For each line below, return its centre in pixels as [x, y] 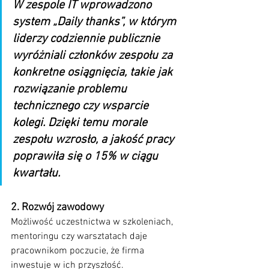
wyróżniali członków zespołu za [94, 56]
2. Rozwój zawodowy [57, 208]
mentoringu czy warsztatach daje [80, 237]
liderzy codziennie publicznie [88, 39]
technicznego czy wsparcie [82, 107]
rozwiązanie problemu [71, 90]
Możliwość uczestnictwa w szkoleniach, [93, 222]
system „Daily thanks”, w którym [96, 23]
